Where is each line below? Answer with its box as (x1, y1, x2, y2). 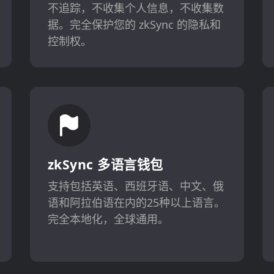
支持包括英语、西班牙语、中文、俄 (47, 179, 224, 194)
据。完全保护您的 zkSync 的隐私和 (47, 17, 221, 32)
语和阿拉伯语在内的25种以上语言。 (47, 195, 225, 210)
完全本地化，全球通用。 (47, 212, 169, 227)
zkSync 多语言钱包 (47, 155, 163, 174)
